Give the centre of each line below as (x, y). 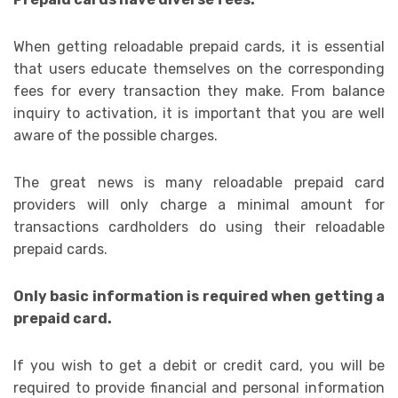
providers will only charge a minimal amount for (199, 205)
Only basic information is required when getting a (199, 297)
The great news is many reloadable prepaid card (199, 183)
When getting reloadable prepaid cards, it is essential (199, 47)
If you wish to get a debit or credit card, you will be (199, 366)
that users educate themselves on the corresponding (199, 69)
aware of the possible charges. (115, 136)
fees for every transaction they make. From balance (199, 92)
